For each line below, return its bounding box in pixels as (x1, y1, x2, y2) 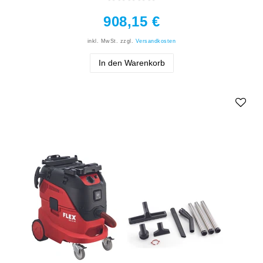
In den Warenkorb (98, 58, 165, 68)
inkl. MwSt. (87, 38, 119, 45)
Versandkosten (135, 38, 176, 45)
